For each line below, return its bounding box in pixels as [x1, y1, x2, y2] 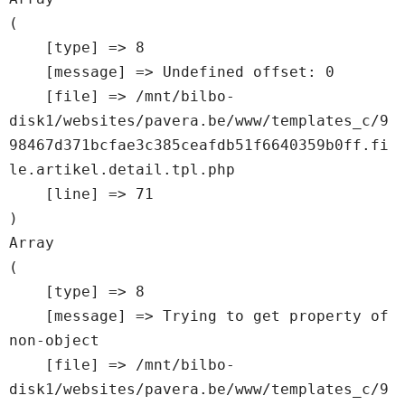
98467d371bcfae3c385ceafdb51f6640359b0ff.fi [9, 136, 389, 154]
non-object [9, 331, 99, 349]
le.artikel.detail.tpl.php [9, 160, 235, 178]
